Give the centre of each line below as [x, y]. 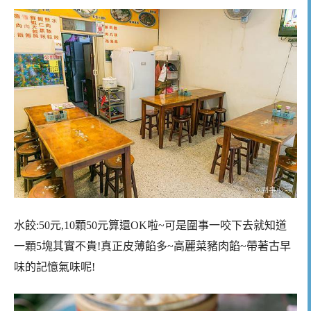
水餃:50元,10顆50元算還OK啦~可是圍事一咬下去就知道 [150, 225]
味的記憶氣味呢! [54, 267]
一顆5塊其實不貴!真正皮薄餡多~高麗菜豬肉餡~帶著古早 [152, 246]
